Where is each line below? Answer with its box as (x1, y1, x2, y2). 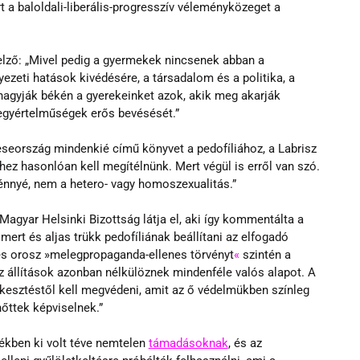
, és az (227, 335, 265, 350)
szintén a (239, 247, 294, 262)
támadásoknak (148, 335, 228, 350)
